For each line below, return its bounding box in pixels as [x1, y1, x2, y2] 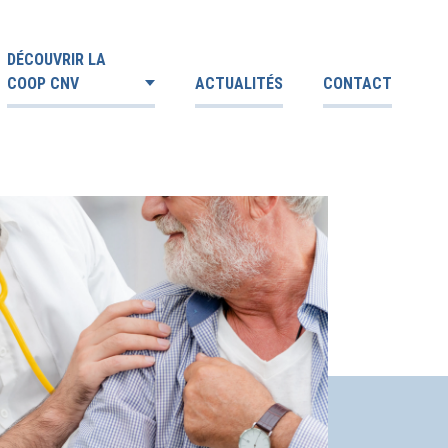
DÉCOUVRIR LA [7, 50, 106, 69]
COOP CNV [7, 74, 79, 93]
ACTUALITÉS [195, 74, 283, 93]
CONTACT [323, 74, 392, 93]
